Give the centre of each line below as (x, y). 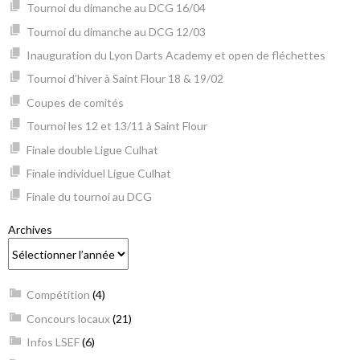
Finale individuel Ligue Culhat (98, 173)
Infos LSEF (53, 342)
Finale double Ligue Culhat (92, 149)
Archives (30, 230)
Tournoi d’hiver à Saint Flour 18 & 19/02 (125, 79)
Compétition (58, 295)
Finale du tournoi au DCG (89, 197)
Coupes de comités (75, 102)
